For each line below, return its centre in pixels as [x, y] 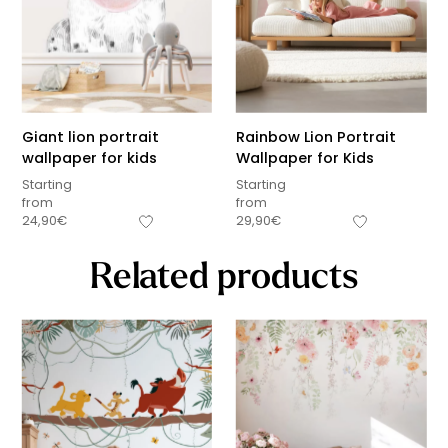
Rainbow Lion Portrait [316, 137]
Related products [224, 274]
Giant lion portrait [90, 137]
